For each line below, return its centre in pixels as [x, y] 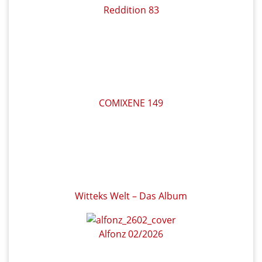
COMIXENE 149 [131, 48]
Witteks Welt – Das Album [131, 86]
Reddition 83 [131, 10]
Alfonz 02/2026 [131, 124]
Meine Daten [125, 218]
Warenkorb [115, 243]
